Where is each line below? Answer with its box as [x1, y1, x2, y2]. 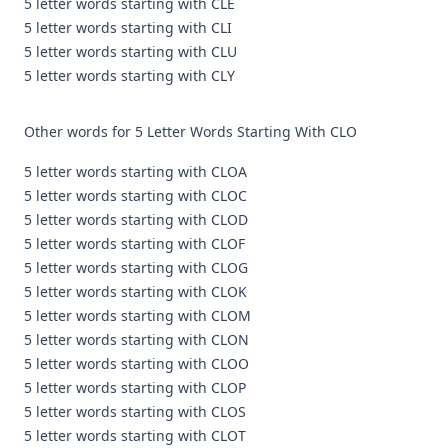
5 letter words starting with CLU [24, 42, 237, 61]
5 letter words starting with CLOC [24, 186, 247, 205]
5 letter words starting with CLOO [24, 354, 249, 373]
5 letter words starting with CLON [24, 330, 249, 349]
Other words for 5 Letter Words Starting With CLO [24, 122, 357, 141]
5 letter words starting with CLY [24, 66, 235, 85]
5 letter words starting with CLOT [24, 426, 246, 445]
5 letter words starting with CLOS [24, 402, 246, 421]
